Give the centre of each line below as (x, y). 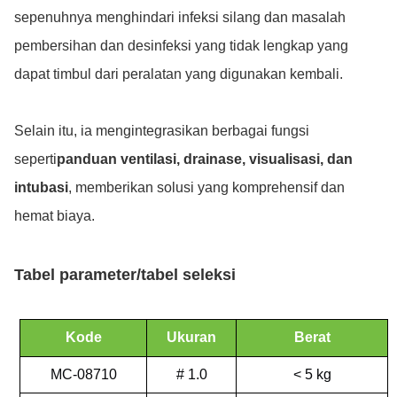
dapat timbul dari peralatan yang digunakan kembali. (179, 74)
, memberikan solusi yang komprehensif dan (206, 187)
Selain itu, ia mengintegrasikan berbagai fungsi (162, 131)
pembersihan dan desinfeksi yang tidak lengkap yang (181, 46)
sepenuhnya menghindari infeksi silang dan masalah (180, 17)
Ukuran (192, 337)
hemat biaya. (54, 216)
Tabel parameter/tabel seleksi (125, 275)
